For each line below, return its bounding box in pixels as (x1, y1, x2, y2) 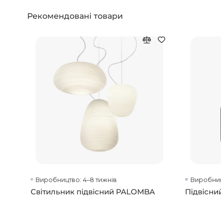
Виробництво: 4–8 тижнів (36, 176, 117, 184)
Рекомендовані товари (27, 11, 123, 21)
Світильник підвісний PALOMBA (30, 187, 155, 196)
